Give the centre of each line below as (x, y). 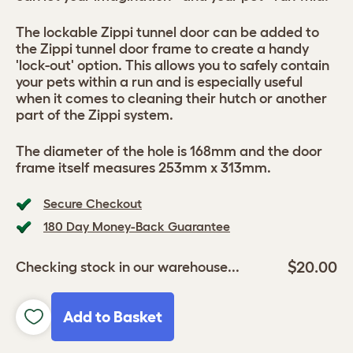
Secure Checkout (93, 203)
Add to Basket (113, 317)
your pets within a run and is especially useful (159, 82)
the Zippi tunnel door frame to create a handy (162, 49)
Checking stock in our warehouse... (128, 267)
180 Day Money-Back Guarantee (137, 226)
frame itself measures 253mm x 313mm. (143, 168)
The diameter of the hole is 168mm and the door (169, 151)
